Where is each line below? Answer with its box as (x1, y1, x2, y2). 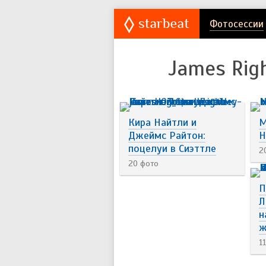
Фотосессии (210, 18, 264, 30)
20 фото (128, 159, 159, 169)
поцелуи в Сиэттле (128, 142, 216, 155)
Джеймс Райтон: (128, 129, 205, 142)
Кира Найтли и (128, 116, 197, 129)
